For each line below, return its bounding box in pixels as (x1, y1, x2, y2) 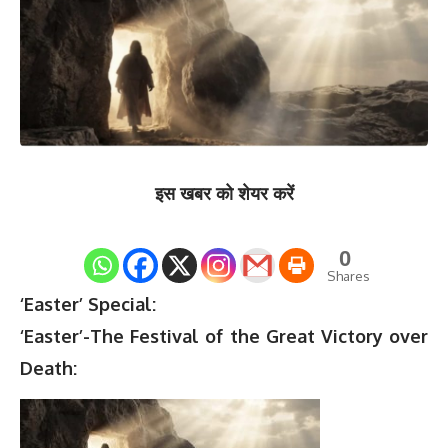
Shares (327, 267, 370, 285)
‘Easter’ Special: (20, 293, 156, 316)
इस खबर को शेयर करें (154, 182, 294, 205)
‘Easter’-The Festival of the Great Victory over (20, 325, 428, 348)
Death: (20, 357, 77, 380)
